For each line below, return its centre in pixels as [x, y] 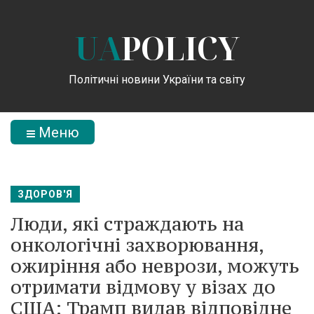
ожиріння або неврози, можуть [155, 266]
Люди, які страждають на [127, 224]
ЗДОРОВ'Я [45, 194]
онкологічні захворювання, [137, 245]
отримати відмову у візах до [143, 287]
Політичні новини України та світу [157, 79]
